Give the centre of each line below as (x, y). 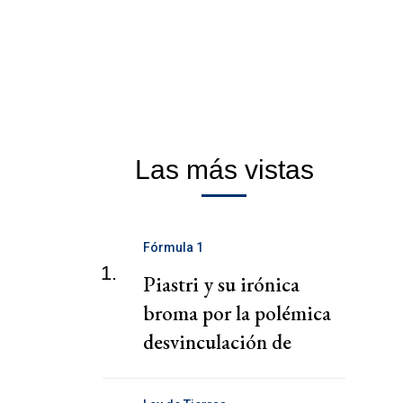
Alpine (171, 371)
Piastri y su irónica (221, 285)
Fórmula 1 (173, 248)
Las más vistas (224, 170)
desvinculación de (217, 342)
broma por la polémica (237, 313)
